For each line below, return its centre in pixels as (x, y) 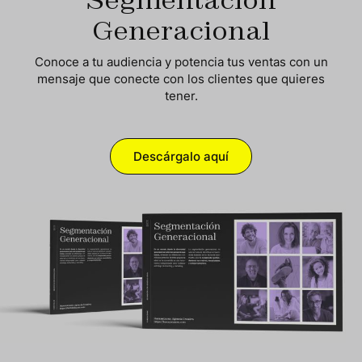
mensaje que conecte (100, 79)
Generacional (181, 30)
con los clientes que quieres (244, 79)
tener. (181, 96)
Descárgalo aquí (181, 157)
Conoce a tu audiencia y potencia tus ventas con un (181, 62)
